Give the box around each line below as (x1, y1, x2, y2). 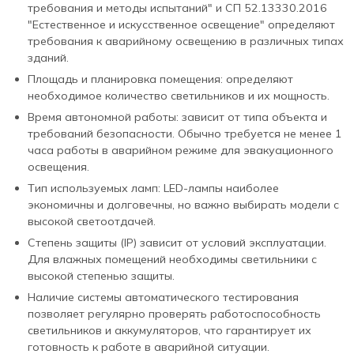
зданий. (28, 51, 69, 66)
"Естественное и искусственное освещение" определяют (28, 17, 335, 32)
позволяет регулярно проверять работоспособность (28, 307, 321, 322)
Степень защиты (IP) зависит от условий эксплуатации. (28, 235, 326, 250)
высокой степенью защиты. (28, 269, 175, 284)
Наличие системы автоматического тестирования (28, 290, 299, 305)
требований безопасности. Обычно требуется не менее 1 (28, 126, 342, 141)
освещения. (28, 160, 89, 175)
